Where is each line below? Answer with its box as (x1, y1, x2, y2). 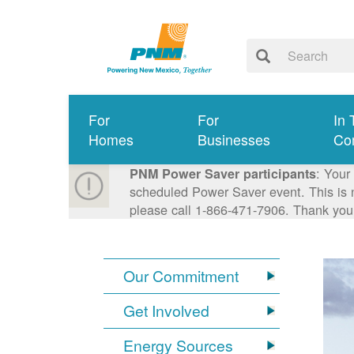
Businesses (197, 130, 270, 150)
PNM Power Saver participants (129, 164, 316, 183)
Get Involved (123, 299, 210, 322)
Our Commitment (123, 265, 239, 288)
